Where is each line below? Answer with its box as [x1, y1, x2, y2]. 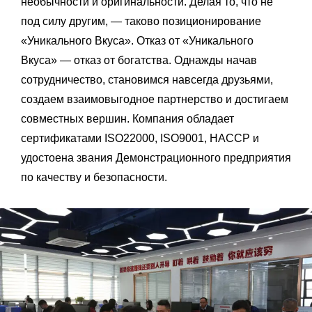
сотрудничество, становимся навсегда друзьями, [21, 74, 273, 86]
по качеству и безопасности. [21, 171, 167, 184]
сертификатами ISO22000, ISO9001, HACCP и [21, 132, 259, 145]
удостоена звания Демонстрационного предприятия [21, 152, 291, 164]
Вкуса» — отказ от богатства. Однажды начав [21, 54, 257, 67]
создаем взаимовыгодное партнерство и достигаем [21, 93, 288, 106]
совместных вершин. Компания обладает [21, 113, 234, 125]
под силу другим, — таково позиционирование [21, 15, 261, 28]
